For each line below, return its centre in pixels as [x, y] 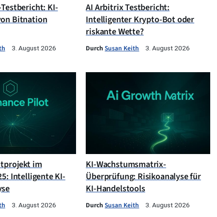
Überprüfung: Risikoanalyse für [143, 177]
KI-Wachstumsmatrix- [126, 165]
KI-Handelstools [116, 189]
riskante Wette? [115, 32]
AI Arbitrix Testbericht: [128, 8]
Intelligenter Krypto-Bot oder [140, 20]
